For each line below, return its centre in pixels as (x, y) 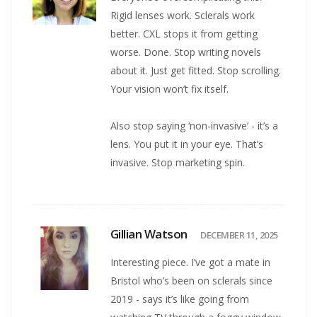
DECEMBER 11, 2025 (239, 235)
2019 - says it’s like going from (180, 299)
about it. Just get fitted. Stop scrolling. (196, 70)
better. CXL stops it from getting (184, 33)
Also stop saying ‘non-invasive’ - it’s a (195, 125)
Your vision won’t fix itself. (170, 88)
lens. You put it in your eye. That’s (187, 144)
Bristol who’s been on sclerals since (192, 280)
